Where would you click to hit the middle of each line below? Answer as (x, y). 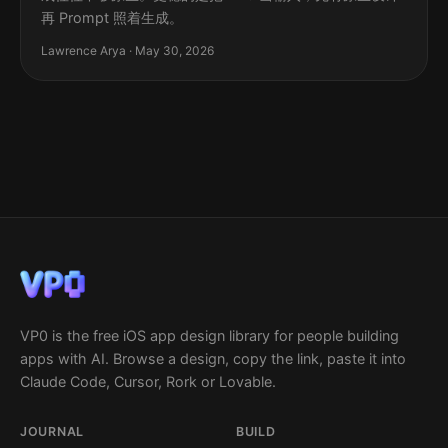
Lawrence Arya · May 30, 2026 (127, 51)
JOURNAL (52, 432)
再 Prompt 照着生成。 (112, 18)
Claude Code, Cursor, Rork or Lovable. (148, 382)
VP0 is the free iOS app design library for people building (209, 336)
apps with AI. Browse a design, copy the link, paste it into (213, 359)
